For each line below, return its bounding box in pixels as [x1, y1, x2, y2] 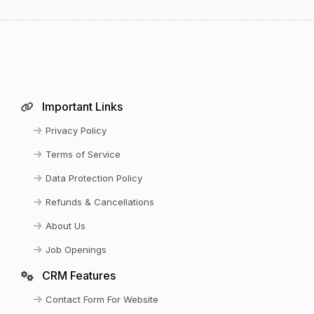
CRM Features [39, 268, 116, 282]
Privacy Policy [45, 124, 107, 136]
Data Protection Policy [45, 172, 142, 184]
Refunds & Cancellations [45, 196, 154, 207]
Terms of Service [45, 148, 121, 160]
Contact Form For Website [45, 293, 158, 305]
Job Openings [45, 243, 107, 255]
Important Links [39, 99, 123, 114]
